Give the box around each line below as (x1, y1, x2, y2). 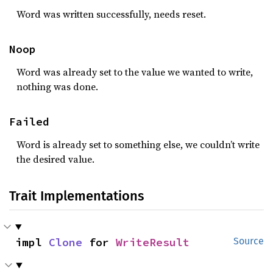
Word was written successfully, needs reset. (16, 7, 206, 21)
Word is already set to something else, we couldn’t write (16, 138, 260, 151)
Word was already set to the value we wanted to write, (16, 65, 253, 79)
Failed (9, 115, 49, 129)
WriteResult (116, 235, 190, 249)
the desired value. (16, 152, 94, 166)
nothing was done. (16, 80, 98, 93)
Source (233, 235, 264, 247)
